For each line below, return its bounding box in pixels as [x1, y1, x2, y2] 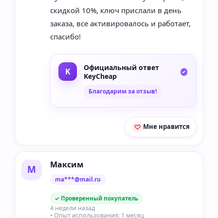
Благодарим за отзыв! [89, 87, 157, 95]
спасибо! [50, 31, 81, 41]
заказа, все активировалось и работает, [50, 18, 191, 28]
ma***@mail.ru [55, 175, 101, 183]
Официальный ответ [84, 62, 159, 72]
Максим [50, 159, 84, 170]
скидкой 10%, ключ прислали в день [50, 5, 182, 15]
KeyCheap [84, 71, 117, 81]
